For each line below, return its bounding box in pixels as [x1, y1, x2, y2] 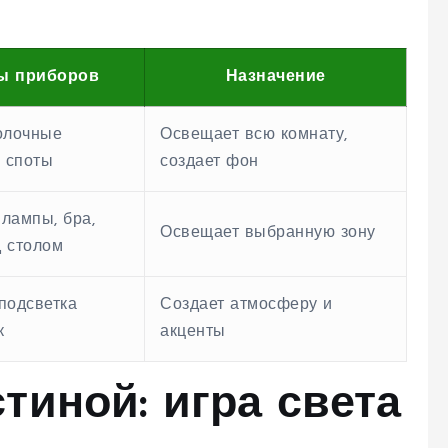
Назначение [225, 69, 326, 85]
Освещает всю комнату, [160, 127, 348, 143]
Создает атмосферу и [160, 297, 333, 313]
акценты [160, 324, 226, 340]
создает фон [160, 154, 259, 170]
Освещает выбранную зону [160, 225, 376, 241]
